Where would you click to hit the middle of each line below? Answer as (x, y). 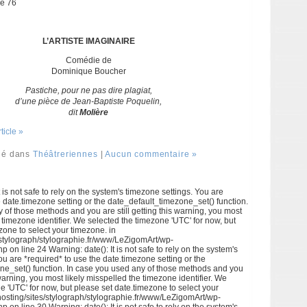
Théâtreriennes (65, 154)
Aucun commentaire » (151, 154)
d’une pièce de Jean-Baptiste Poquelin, (88, 101)
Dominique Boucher (88, 71)
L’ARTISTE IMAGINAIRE (88, 41)
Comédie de (88, 60)
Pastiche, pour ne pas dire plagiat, (88, 90)
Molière (94, 112)
